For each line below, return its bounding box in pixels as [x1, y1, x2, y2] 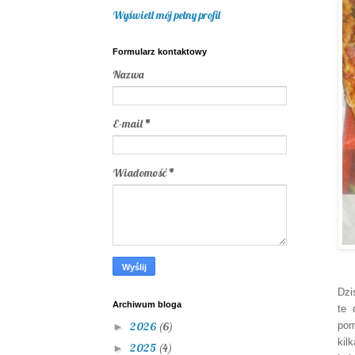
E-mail [113, 116, 145, 131]
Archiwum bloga [113, 299, 181, 309]
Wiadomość [113, 165, 169, 180]
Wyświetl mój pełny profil [113, 7, 220, 22]
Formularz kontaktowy [113, 46, 207, 56]
